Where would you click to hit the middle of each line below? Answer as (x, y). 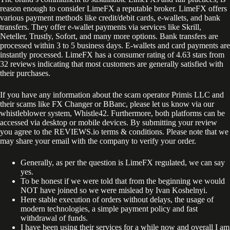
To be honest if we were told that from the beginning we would (123, 181)
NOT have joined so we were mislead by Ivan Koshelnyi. (114, 190)
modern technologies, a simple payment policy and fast (109, 208)
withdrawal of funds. (54, 218)
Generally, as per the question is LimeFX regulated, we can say (123, 162)
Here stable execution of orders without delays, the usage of (117, 199)
